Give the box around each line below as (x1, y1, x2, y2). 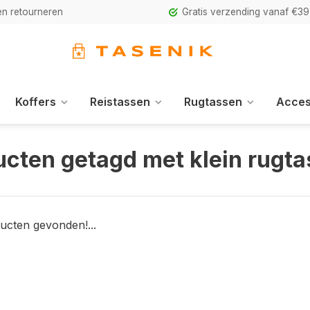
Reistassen (89, 95, 150, 109)
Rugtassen (183, 95, 242, 109)
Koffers (15, 95, 56, 109)
